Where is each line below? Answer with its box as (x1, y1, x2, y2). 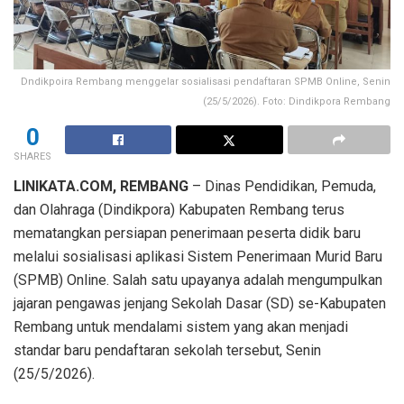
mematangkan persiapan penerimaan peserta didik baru (14, 224, 361, 242)
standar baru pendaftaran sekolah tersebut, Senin (14, 341, 321, 359)
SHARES (14, 150, 51, 162)
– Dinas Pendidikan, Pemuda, (188, 177, 376, 195)
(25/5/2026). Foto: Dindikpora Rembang (203, 95, 390, 107)
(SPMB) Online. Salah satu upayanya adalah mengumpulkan (14, 271, 382, 289)
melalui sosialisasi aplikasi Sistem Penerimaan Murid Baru (14, 247, 382, 265)
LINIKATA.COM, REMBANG (14, 177, 188, 195)
